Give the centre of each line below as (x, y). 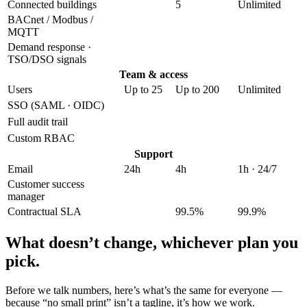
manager (26, 197)
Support (153, 154)
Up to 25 (143, 90)
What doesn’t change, (81, 242)
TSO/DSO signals (47, 60)
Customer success (46, 184)
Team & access (153, 75)
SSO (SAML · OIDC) (56, 106)
